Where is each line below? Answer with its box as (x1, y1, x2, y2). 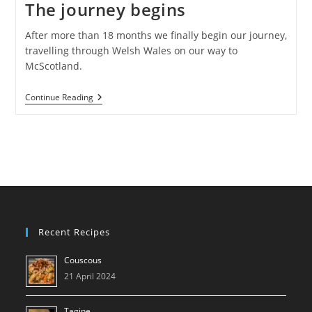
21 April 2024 (64, 270, 116, 283)
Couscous (64, 254, 102, 267)
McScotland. (24, 59, 82, 73)
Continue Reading (24, 91, 93, 104)
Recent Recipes (38, 226, 111, 239)
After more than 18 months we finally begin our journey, (24, 29, 287, 42)
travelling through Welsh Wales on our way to (24, 44, 237, 58)
